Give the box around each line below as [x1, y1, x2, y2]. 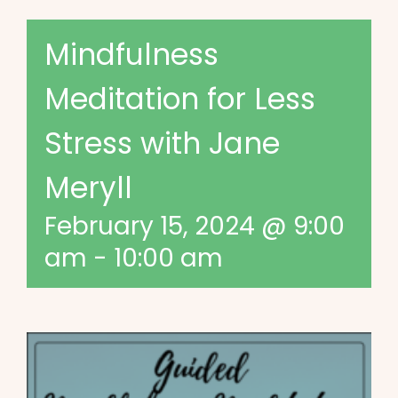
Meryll [44, 167, 132, 210]
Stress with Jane [44, 123, 280, 165]
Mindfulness [44, 34, 219, 76]
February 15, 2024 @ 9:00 [44, 209, 345, 244]
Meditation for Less [44, 78, 315, 121]
